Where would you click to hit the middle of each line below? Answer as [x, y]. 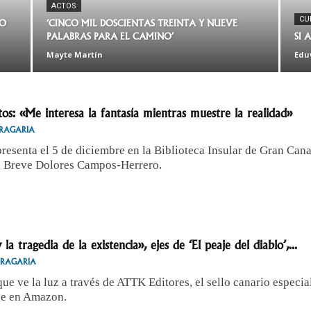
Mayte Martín [75, 54]
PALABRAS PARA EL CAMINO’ [110, 36]
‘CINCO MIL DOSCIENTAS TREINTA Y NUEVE [142, 23]
